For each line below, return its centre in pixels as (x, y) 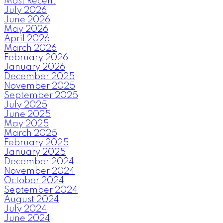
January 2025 (35, 153)
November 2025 (40, 86)
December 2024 (39, 162)
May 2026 (26, 30)
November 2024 (39, 171)
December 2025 (39, 77)
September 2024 (41, 190)
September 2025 (41, 96)
